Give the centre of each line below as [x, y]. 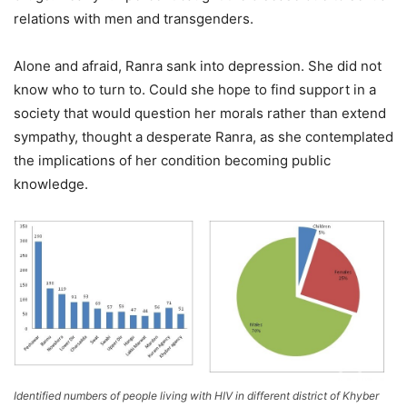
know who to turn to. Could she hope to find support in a [195, 90]
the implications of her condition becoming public [172, 161]
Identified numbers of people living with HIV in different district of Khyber [196, 395]
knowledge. [51, 184]
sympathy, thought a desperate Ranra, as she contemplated [203, 137]
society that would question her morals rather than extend [200, 114]
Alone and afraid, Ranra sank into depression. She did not [198, 66]
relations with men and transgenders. [134, 19]
